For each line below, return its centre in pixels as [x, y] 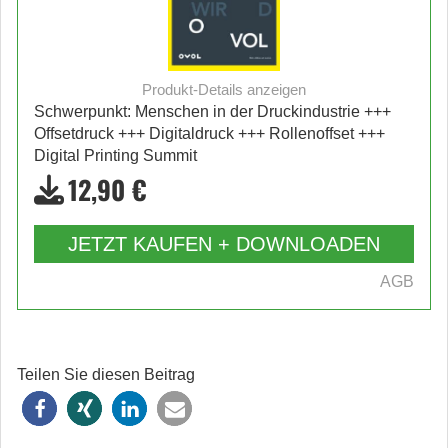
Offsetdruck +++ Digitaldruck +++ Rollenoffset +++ [209, 134]
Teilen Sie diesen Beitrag [106, 375]
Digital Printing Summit [115, 156]
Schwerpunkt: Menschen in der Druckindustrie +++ [212, 112]
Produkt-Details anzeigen [224, 90]
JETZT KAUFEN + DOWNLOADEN [224, 244]
